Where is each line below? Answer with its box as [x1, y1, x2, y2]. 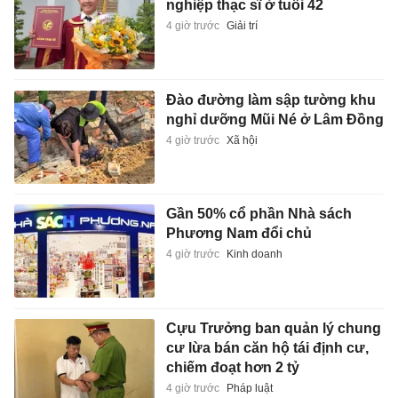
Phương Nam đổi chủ [165, 226, 312, 242]
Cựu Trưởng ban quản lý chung [165, 320, 381, 336]
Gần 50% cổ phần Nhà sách [165, 206, 352, 222]
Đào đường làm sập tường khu [165, 92, 376, 107]
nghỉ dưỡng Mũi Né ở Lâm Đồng [165, 111, 384, 127]
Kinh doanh [226, 248, 283, 261]
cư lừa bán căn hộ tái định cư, [165, 339, 369, 355]
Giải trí [226, 19, 258, 32]
